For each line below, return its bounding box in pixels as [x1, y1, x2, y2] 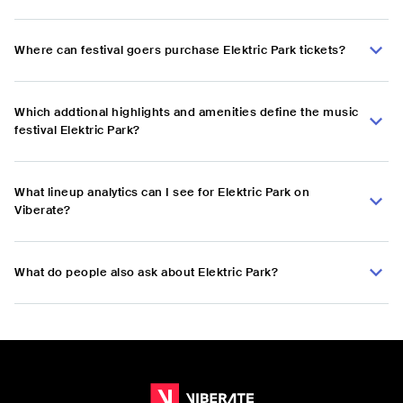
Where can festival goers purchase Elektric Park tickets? [14, 42, 345, 58]
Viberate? [14, 202, 71, 219]
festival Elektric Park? [14, 122, 140, 139]
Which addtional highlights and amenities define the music [14, 104, 359, 121]
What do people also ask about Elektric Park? [14, 264, 278, 281]
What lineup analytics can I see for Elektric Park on [14, 184, 309, 201]
